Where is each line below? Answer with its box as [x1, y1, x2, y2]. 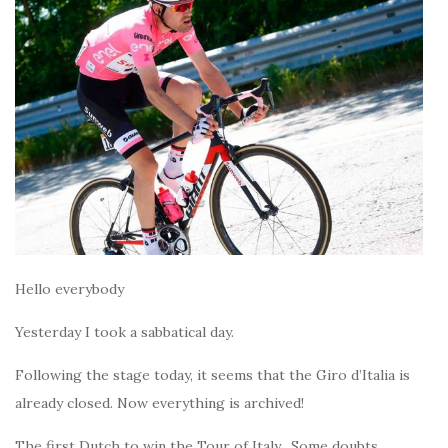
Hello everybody [15, 280, 124, 299]
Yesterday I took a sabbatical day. [15, 323, 234, 342]
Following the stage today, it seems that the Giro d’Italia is [15, 366, 410, 385]
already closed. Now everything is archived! [15, 394, 304, 413]
